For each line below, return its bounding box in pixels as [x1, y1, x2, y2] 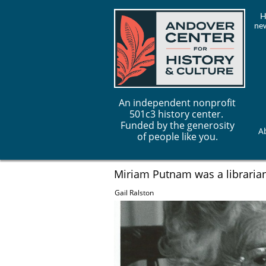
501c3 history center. [129, 107, 226, 121]
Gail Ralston [115, 188, 154, 198]
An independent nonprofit [119, 96, 236, 109]
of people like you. [137, 130, 218, 143]
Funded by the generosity [120, 119, 235, 132]
